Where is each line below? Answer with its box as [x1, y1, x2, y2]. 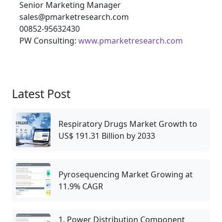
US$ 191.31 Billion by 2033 [58, 130, 155, 142]
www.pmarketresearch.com [78, 35, 183, 47]
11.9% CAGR [58, 181, 103, 192]
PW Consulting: [19, 35, 78, 47]
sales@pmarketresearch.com [19, 11, 129, 23]
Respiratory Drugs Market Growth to [58, 118, 197, 130]
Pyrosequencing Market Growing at [58, 169, 193, 180]
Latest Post [12, 86, 70, 102]
